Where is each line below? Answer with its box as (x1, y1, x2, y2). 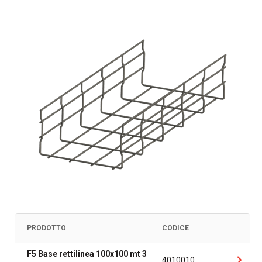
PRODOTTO (27, 224, 66, 232)
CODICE (161, 224, 189, 232)
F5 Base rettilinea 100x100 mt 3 (27, 249, 147, 258)
